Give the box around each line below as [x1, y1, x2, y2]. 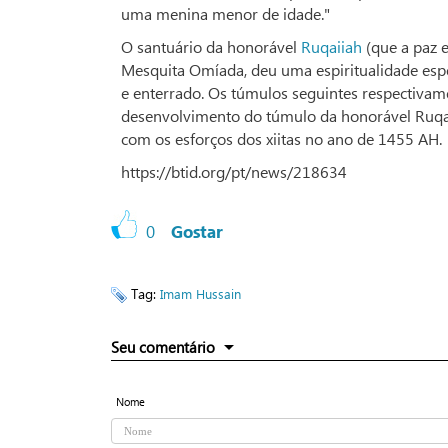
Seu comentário [111, 337, 215, 358]
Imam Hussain [160, 285, 241, 303]
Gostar [171, 221, 223, 243]
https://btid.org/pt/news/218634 [121, 161, 347, 183]
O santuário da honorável [121, 36, 301, 58]
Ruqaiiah [301, 36, 362, 58]
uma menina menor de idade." [121, 3, 330, 25]
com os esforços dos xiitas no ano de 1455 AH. [121, 128, 442, 150]
